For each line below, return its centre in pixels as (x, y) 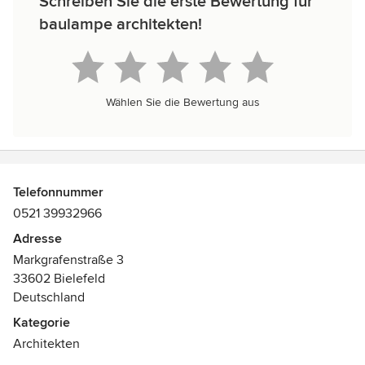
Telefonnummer (58, 192)
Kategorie (42, 323)
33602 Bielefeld (59, 279)
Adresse (37, 239)
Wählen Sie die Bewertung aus (182, 102)
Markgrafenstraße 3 (68, 260)
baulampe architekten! (121, 24)
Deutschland (49, 297)
